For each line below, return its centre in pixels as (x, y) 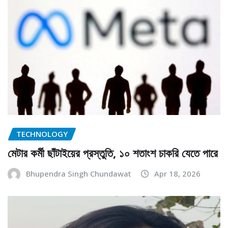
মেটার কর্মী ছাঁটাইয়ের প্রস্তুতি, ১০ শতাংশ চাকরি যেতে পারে (113, 152)
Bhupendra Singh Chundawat (79, 173)
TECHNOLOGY (42, 134)
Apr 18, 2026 (177, 173)
